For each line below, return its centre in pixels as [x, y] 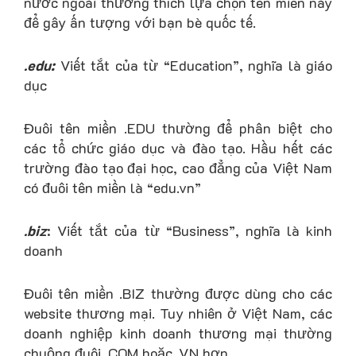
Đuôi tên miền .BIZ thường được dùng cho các [178, 293]
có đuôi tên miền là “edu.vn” [112, 188]
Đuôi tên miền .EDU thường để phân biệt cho [178, 128]
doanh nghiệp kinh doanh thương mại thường [178, 333]
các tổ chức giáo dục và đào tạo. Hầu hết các [178, 148]
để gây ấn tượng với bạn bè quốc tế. [140, 23]
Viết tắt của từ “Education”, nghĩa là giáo [193, 66]
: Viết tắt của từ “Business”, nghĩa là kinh [190, 230]
